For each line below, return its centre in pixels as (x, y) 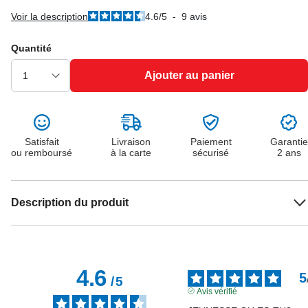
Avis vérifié (217, 291)
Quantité (31, 48)
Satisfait (42, 142)
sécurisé (211, 153)
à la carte (131, 153)
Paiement (211, 142)
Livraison (131, 142)
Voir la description (49, 16)
